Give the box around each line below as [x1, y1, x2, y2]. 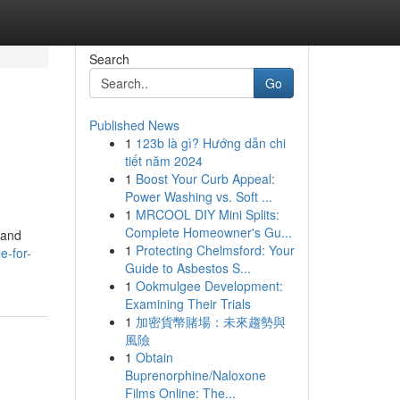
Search [88, 50, 129, 68]
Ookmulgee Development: [135, 277, 283, 295]
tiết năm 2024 [124, 152, 203, 170]
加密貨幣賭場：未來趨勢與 [135, 312, 286, 330]
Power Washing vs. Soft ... [124, 187, 272, 205]
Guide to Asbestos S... [124, 259, 251, 277]
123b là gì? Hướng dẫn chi [135, 134, 286, 152]
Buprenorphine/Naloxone [124, 366, 266, 384]
